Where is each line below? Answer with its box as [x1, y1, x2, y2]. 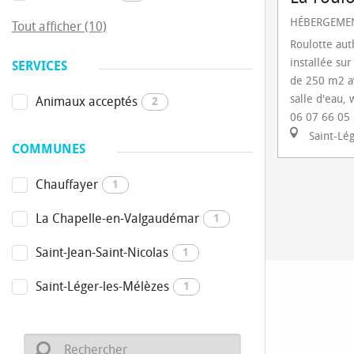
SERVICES [12, 58, 67, 73]
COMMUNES [12, 141, 85, 156]
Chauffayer [36, 177, 98, 192]
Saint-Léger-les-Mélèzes [36, 279, 169, 294]
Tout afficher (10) [12, 19, 107, 34]
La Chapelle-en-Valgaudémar [36, 211, 199, 226]
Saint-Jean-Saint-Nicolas [36, 245, 168, 260]
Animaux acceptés [36, 94, 137, 109]
